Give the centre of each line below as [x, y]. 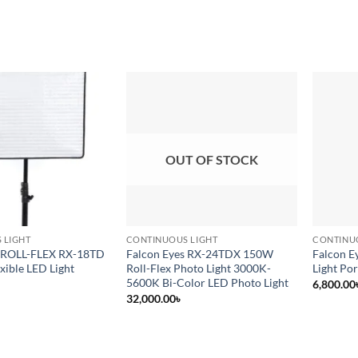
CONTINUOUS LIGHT [172, 240]
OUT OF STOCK [211, 160]
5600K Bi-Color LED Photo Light [207, 283]
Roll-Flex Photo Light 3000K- [198, 268]
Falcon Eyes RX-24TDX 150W [199, 254]
